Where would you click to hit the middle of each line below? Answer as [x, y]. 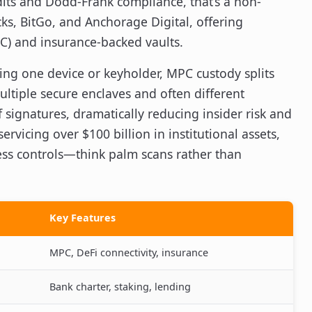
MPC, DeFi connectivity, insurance [129, 252]
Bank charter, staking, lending [120, 286]
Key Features [83, 217]
